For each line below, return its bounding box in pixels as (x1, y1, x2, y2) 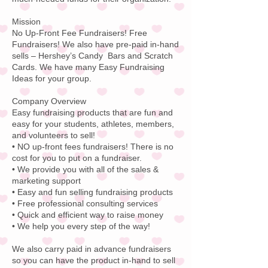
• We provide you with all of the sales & (12, 165, 159, 174)
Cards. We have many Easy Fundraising (12, 62, 165, 72)
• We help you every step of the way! (12, 221, 150, 231)
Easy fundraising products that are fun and (12, 108, 173, 117)
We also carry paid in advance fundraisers (12, 244, 171, 254)
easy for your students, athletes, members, (12, 119, 174, 129)
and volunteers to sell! (12, 130, 95, 140)
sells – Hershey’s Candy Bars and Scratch (12, 51, 173, 60)
